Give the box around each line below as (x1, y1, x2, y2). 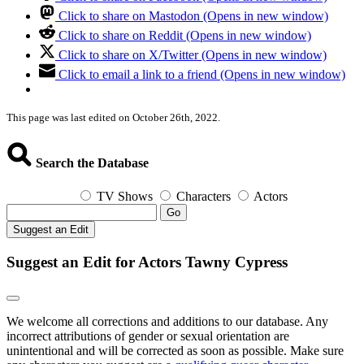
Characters (176, 189, 231, 204)
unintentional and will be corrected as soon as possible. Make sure (6, 343, 344, 357)
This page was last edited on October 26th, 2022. (6, 110, 220, 123)
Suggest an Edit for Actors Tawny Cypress (6, 253, 288, 271)
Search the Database (32, 155, 149, 170)
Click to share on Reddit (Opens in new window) (58, 28, 311, 42)
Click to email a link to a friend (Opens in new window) (58, 67, 345, 81)
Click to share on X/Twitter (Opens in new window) (58, 47, 327, 62)
